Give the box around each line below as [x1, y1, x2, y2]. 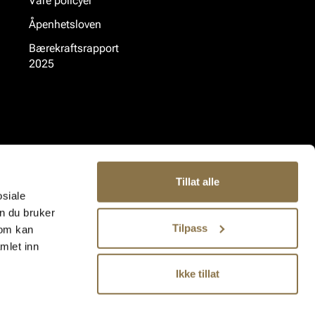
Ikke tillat [176, 267, 219, 280]
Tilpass [172, 221, 207, 234]
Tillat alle [176, 175, 219, 188]
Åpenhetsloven [29, 18, 101, 32]
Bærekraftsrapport [29, 41, 119, 56]
